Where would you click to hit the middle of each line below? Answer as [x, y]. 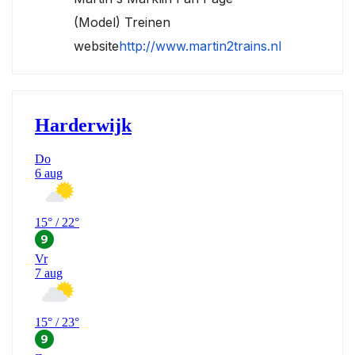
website [96, 46]
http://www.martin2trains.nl [200, 46]
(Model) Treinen [122, 22]
